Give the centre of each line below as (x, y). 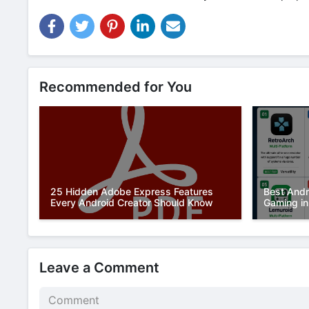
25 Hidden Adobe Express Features (132, 192)
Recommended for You (116, 87)
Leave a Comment (99, 268)
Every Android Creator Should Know (132, 203)
